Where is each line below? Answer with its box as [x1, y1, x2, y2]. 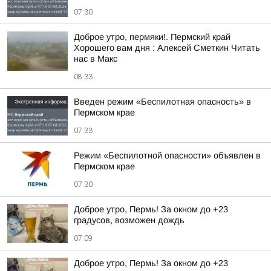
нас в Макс [74, 54, 117, 64]
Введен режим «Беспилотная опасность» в [74, 97, 251, 106]
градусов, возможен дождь [74, 215, 184, 225]
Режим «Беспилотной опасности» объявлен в [74, 151, 261, 160]
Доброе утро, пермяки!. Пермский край [74, 32, 230, 42]
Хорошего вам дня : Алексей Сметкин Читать [74, 43, 260, 53]
